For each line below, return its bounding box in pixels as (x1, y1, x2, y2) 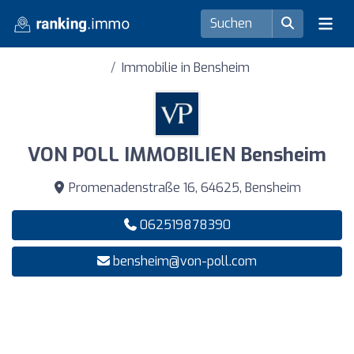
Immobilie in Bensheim (122, 59, 250, 76)
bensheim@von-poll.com (113, 253, 257, 269)
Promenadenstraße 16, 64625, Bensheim (66, 179, 301, 196)
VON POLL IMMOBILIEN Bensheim (28, 142, 326, 168)
